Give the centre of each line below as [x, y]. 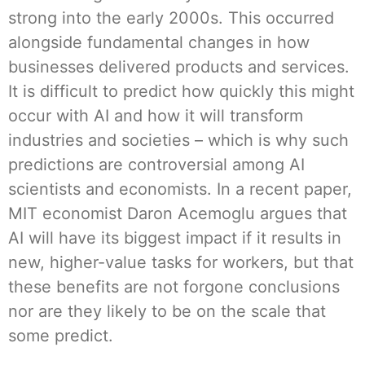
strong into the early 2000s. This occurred [171, 18]
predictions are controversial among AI [156, 164]
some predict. [61, 335]
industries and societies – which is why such [178, 140]
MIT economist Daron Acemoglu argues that [178, 213]
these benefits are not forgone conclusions [174, 286]
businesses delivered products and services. [179, 66]
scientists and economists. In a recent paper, [180, 189]
